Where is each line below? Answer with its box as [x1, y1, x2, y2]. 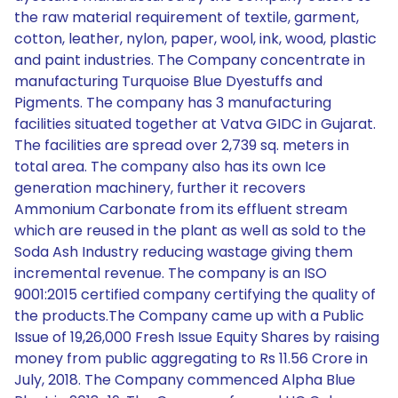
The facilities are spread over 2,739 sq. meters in [14, 135, 349, 155]
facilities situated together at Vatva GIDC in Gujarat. [14, 114, 376, 134]
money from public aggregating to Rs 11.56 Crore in [14, 348, 368, 369]
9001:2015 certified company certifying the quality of [14, 284, 376, 305]
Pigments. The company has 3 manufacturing [14, 92, 331, 113]
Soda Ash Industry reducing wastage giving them [14, 242, 353, 262]
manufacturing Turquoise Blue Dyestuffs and [14, 71, 322, 92]
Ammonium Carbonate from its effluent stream [14, 199, 347, 219]
